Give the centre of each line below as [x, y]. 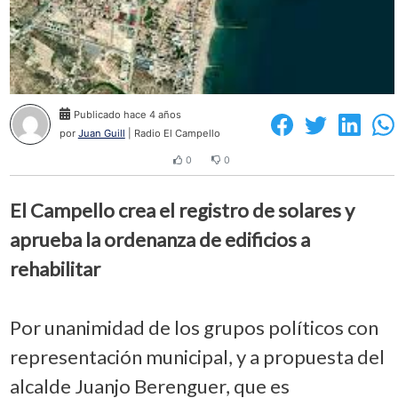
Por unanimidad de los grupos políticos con [194, 327]
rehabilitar [55, 268]
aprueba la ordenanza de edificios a [159, 239]
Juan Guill [101, 134]
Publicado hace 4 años [127, 115]
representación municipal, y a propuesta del [197, 356]
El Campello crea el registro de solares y [182, 210]
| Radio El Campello [172, 134]
